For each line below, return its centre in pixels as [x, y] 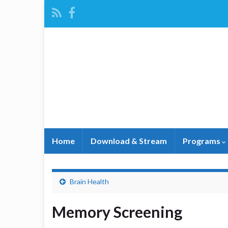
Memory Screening [117, 212]
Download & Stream [129, 141]
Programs [202, 141]
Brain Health [89, 181]
